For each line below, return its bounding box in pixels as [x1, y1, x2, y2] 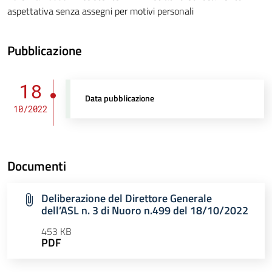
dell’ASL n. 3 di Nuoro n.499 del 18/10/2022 [41, 202, 248, 219]
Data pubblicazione [85, 92, 155, 106]
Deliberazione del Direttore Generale [41, 190, 212, 207]
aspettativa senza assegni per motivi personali [7, 4, 194, 19]
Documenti [7, 156, 66, 176]
